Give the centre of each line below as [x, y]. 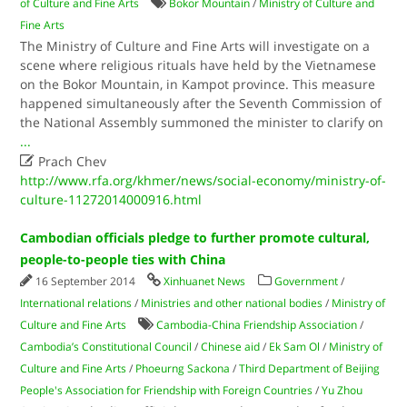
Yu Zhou [342, 390]
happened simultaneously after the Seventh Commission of [201, 103]
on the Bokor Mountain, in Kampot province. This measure [198, 84]
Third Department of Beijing [310, 368]
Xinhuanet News [205, 281]
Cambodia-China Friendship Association [257, 325]
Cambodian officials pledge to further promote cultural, [195, 238]
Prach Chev [71, 161]
